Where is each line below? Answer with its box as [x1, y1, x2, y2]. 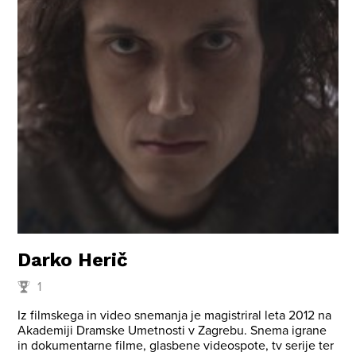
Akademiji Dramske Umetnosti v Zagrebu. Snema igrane [17, 322, 327, 339]
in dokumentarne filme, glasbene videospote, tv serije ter [17, 337, 335, 354]
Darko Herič [17, 248, 129, 271]
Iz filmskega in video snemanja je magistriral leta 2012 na [17, 307, 332, 323]
